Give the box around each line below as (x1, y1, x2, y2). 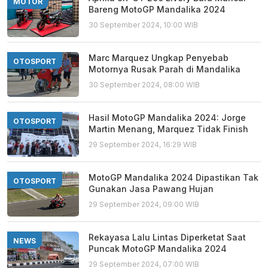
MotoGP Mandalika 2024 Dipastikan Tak (89, 172, 258, 182)
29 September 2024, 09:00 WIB (89, 200, 199, 209)
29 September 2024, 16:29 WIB (89, 140, 197, 149)
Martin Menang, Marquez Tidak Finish (89, 124, 248, 134)
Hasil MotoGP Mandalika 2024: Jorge (89, 112, 246, 123)
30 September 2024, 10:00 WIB (89, 20, 198, 29)
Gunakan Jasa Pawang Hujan (89, 184, 214, 194)
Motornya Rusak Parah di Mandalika (89, 64, 240, 74)
